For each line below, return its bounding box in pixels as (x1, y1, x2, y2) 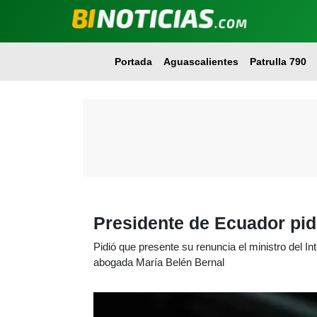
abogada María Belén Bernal (93, 256, 224, 268)
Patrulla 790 (249, 56, 306, 67)
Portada (114, 56, 152, 67)
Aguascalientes (163, 56, 238, 67)
